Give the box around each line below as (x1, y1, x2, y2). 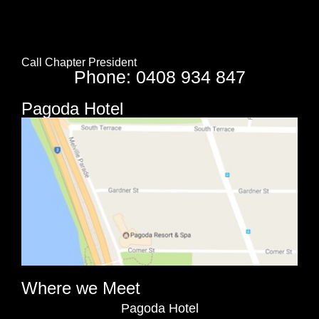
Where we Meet (21, 278, 140, 298)
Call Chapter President (21, 56, 137, 68)
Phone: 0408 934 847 (73, 66, 246, 87)
